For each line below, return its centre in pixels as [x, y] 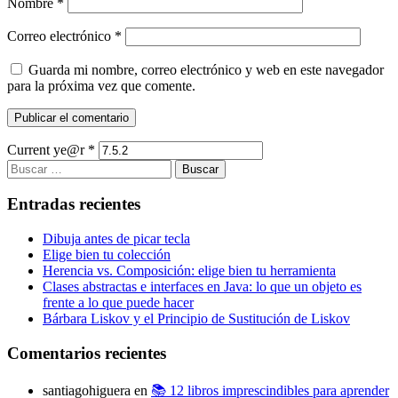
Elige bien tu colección [107, 255]
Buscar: [28, 166]
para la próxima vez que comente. [101, 85]
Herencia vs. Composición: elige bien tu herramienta [189, 271]
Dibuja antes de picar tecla [116, 239]
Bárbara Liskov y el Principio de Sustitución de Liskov [196, 319]
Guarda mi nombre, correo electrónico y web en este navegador [206, 69]
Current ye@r [48, 149]
